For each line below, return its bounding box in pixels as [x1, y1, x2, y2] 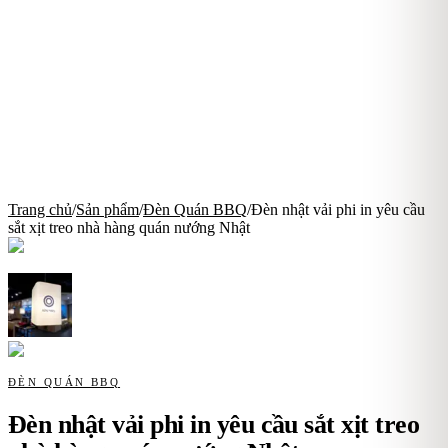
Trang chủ [8, 200, 72, 218]
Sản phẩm [76, 200, 139, 218]
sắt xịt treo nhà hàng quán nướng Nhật [8, 218, 250, 236]
